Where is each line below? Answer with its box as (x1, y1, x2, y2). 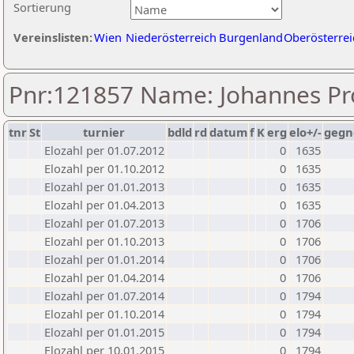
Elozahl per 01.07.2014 (44, 288, 164, 303)
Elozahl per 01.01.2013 (44, 179, 164, 194)
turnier (83, 124, 125, 140)
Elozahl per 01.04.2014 (44, 269, 164, 285)
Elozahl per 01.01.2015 (44, 324, 164, 340)
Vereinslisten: (13, 29, 92, 45)
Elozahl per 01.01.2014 (44, 251, 164, 267)
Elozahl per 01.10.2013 (44, 233, 164, 249)
